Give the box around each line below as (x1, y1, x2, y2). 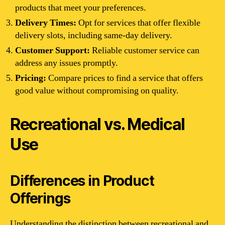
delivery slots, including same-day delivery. (15, 29, 172, 41)
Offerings (10, 189, 70, 207)
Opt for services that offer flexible (76, 17, 200, 29)
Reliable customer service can (90, 44, 199, 56)
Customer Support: (15, 44, 90, 56)
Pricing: (15, 72, 46, 84)
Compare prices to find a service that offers (46, 72, 203, 84)
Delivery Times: (15, 17, 76, 29)
